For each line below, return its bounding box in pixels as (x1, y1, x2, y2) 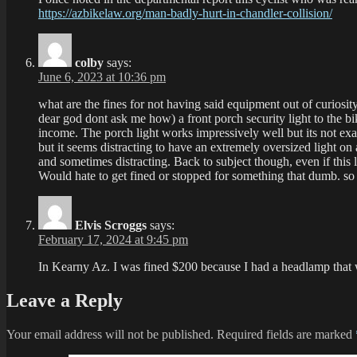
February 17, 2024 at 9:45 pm (38, 233, 188, 247)
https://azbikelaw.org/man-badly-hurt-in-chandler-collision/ (38, 6, 332, 21)
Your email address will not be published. (6, 328, 214, 342)
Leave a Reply (6, 290, 123, 312)
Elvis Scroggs (75, 218, 147, 233)
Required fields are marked (217, 328, 355, 342)
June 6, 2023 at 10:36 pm (38, 70, 166, 84)
